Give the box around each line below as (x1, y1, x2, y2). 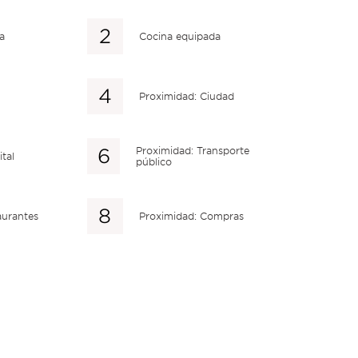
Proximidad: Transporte (136, 144, 250, 157)
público (136, 155, 173, 168)
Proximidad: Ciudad (138, 89, 234, 102)
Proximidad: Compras (138, 209, 244, 222)
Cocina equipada (138, 30, 221, 42)
